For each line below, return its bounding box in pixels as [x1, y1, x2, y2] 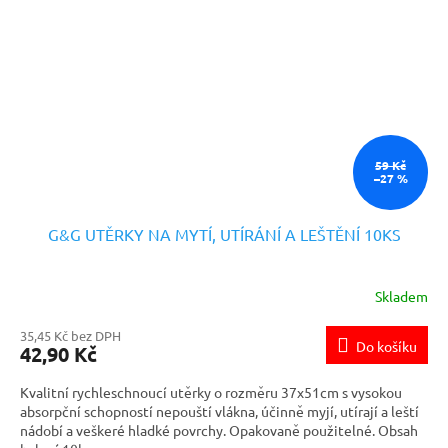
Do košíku [356, 336, 417, 355]
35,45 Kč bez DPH [20, 326, 121, 344]
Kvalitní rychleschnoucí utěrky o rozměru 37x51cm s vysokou [20, 382, 402, 401]
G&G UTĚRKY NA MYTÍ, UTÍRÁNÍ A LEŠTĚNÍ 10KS [47, 223, 401, 244]
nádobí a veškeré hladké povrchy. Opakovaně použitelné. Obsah [20, 420, 418, 439]
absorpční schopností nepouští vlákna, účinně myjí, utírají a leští [20, 401, 419, 420]
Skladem [375, 287, 428, 306]
